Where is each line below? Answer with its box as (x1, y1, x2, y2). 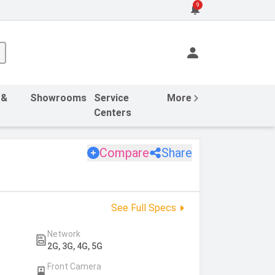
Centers (94, 106, 132, 118)
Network (47, 228, 80, 239)
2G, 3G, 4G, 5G (47, 241, 103, 251)
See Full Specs (110, 201, 176, 214)
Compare (99, 145, 149, 160)
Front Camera (47, 261, 101, 271)
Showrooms (30, 91, 87, 104)
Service (94, 91, 130, 104)
